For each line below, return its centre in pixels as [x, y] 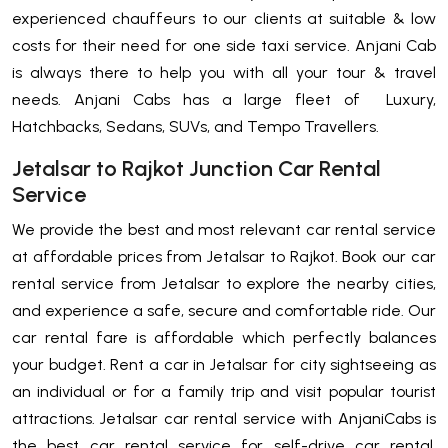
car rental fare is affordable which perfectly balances [224, 338]
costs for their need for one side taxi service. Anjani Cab [224, 46]
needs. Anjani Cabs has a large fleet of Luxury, [224, 100]
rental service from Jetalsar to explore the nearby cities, [224, 284]
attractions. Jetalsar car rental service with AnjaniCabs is [224, 419]
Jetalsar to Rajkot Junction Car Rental [196, 169]
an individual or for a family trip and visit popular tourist [224, 392]
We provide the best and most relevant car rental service [224, 230]
